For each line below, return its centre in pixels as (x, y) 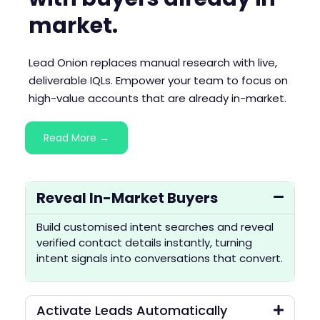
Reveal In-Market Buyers (127, 197)
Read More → (76, 137)
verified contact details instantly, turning (144, 242)
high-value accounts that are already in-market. (157, 98)
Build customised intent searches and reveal (155, 226)
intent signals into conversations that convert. (160, 258)
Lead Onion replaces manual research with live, (153, 62)
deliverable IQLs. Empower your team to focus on (158, 80)
